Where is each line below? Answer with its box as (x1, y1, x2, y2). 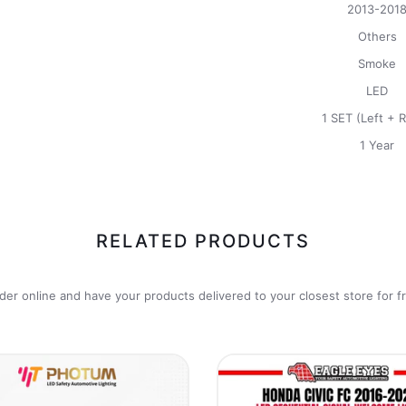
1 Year (360, 137, 394, 152)
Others (357, 28, 397, 43)
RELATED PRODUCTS (96, 229, 310, 252)
